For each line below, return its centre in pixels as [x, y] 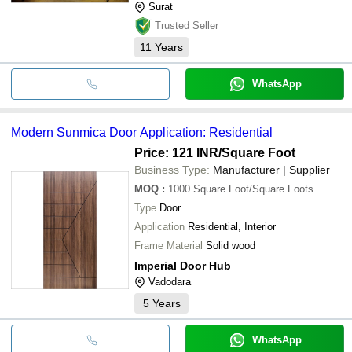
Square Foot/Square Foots [253, 189]
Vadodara [170, 281]
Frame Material [169, 245]
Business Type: [172, 169]
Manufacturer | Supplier [271, 169]
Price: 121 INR [176, 152]
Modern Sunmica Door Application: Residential [142, 132]
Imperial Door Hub [183, 265]
